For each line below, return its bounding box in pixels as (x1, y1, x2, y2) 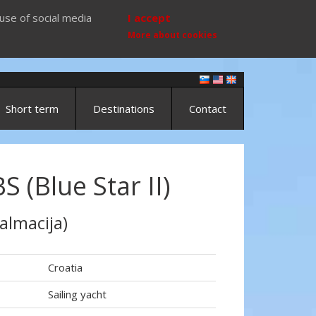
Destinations (93, 102, 154, 116)
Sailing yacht (48, 287, 107, 301)
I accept (128, 11, 171, 25)
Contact (189, 102, 226, 116)
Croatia (48, 260, 83, 274)
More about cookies (128, 29, 217, 41)
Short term (6, 102, 59, 116)
